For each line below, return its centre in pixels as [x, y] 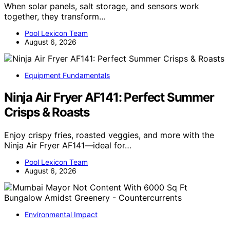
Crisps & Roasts [47, 112]
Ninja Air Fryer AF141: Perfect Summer [109, 97]
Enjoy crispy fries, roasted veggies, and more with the [109, 135]
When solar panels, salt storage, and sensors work [102, 6]
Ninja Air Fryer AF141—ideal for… [68, 145]
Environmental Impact [61, 214]
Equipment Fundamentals [67, 75]
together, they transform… [55, 17]
